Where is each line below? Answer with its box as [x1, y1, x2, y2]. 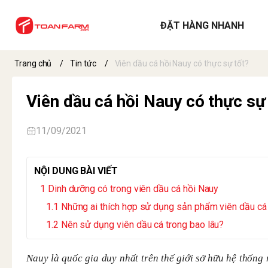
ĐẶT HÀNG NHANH [160, 20, 244, 31]
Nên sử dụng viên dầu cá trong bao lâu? [60, 219, 224, 230]
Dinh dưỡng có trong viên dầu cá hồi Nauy [47, 183, 219, 194]
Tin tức [70, 59, 96, 68]
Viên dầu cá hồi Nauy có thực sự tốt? [114, 59, 249, 68]
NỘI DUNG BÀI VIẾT [34, 165, 118, 176]
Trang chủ [14, 59, 52, 68]
